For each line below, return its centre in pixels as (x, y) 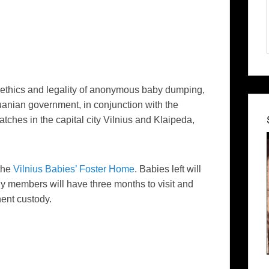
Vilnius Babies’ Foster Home (74, 169)
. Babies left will (168, 169)
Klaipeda (173, 119)
